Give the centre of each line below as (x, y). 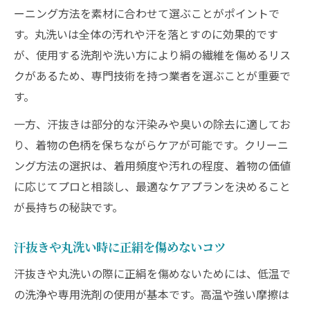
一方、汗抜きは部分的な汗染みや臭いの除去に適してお (152, 124)
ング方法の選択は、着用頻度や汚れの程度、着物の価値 (152, 165)
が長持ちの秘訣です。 (69, 207)
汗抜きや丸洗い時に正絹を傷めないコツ (120, 247)
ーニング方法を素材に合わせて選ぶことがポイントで (147, 13)
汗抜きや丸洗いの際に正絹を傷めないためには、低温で (152, 273)
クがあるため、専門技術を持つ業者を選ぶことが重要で (152, 75)
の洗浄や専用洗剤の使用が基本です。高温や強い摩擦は (152, 294)
